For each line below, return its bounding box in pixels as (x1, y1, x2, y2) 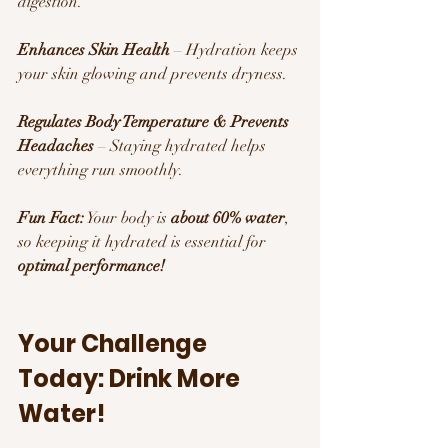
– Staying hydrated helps (94, 135, 270, 156)
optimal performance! (18, 255, 165, 276)
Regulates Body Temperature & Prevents (18, 111, 293, 132)
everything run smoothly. (18, 159, 183, 180)
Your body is (84, 207, 171, 228)
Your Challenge (18, 326, 212, 360)
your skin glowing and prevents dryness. (18, 63, 287, 84)
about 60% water (171, 207, 285, 228)
